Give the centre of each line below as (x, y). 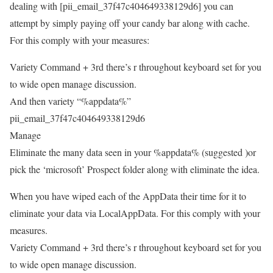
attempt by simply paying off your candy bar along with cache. (130, 23)
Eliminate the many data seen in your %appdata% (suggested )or (133, 152)
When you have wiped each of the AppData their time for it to (128, 196)
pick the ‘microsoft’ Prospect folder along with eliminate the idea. (135, 169)
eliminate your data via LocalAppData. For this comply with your (135, 213)
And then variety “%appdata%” (70, 101)
